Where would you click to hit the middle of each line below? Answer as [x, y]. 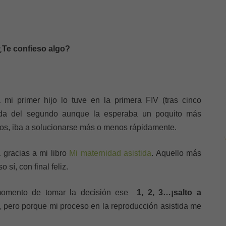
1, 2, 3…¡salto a [169, 192]
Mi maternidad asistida [110, 153]
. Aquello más [177, 153]
